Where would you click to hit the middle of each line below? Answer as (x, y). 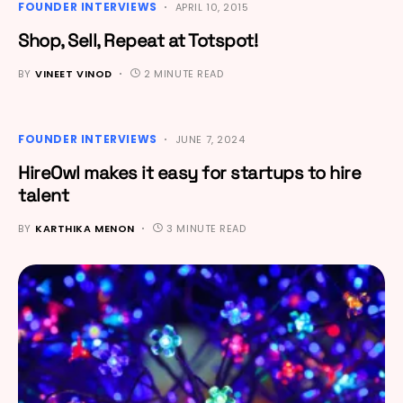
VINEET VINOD (74, 73)
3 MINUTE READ (206, 228)
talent (43, 195)
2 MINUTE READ (184, 73)
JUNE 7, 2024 (210, 139)
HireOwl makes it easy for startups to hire (189, 172)
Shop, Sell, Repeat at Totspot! (138, 40)
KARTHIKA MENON (85, 228)
